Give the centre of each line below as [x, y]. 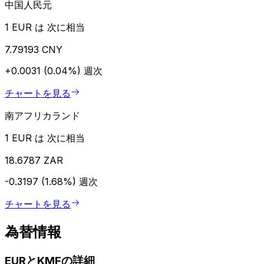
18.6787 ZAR [34, 160]
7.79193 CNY [34, 49]
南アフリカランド [42, 115]
